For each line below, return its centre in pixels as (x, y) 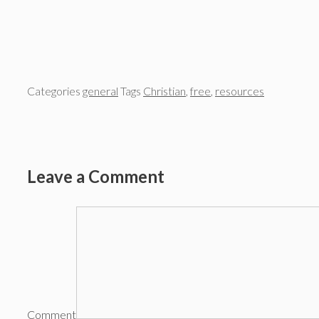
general (100, 91)
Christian (164, 91)
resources (240, 91)
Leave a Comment (96, 177)
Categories (55, 91)
